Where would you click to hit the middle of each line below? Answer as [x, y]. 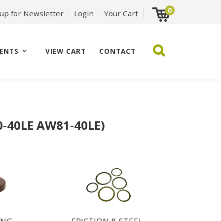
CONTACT [118, 51]
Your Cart [121, 13]
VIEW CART [66, 51]
